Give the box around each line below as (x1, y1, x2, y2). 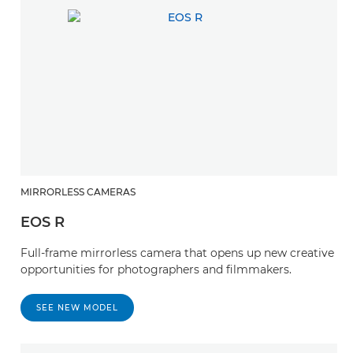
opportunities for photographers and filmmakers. (20, 262, 292, 277)
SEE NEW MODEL (36, 303, 118, 314)
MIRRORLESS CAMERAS (20, 186, 136, 199)
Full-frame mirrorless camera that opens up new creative (20, 246, 334, 261)
